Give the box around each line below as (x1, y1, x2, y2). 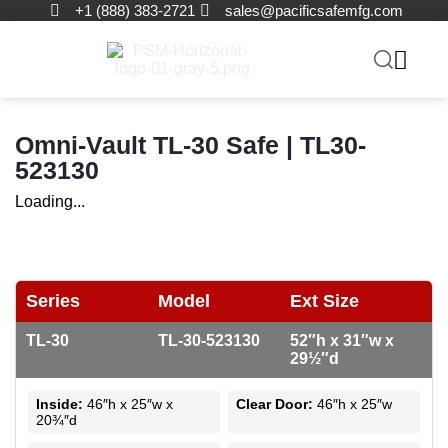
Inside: (36, 396, 83, 412)
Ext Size (290, 291, 359, 311)
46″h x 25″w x (83, 396, 173, 412)
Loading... (15, 193, 85, 210)
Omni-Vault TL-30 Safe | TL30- (15, 131, 366, 159)
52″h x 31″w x (290, 332, 394, 349)
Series (26, 291, 80, 311)
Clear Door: (236, 396, 313, 412)
